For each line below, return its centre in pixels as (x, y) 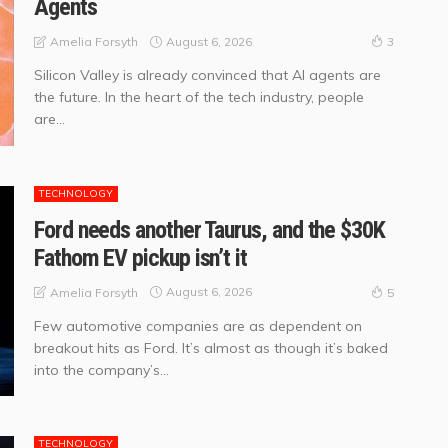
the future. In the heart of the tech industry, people (199, 97)
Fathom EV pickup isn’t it (140, 257)
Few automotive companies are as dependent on (198, 325)
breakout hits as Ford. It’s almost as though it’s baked (211, 347)
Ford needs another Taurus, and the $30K (209, 229)
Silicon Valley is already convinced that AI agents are (207, 75)
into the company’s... (101, 369)
